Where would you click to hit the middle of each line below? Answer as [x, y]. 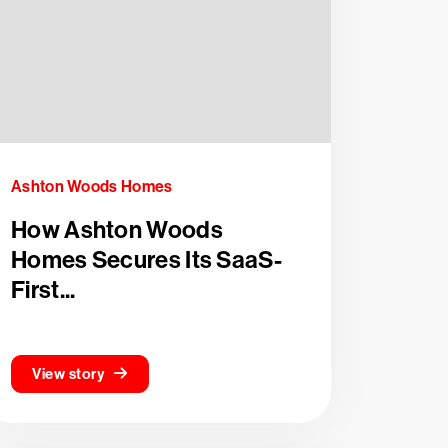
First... [43, 290]
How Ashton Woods [117, 230]
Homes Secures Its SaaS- [146, 260]
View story [68, 374]
